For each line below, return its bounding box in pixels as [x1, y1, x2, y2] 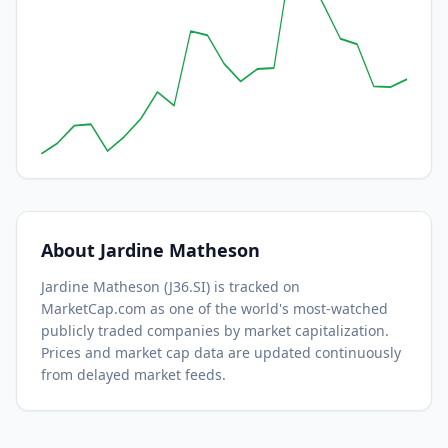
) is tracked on [206, 277, 300, 296]
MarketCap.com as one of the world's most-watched [41, 299, 388, 318]
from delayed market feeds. [41, 365, 226, 384]
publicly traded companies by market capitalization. [41, 321, 389, 340]
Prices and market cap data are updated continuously [41, 343, 401, 362]
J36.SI [169, 277, 206, 296]
